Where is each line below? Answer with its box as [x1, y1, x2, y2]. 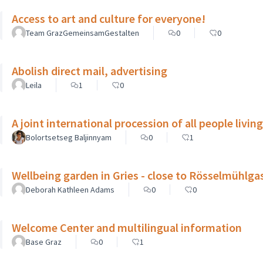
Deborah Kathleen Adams [26, 184, 114, 195]
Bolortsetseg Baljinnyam [26, 131, 112, 143]
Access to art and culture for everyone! [12, 11, 205, 26]
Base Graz [26, 236, 62, 247]
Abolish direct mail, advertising [12, 63, 167, 78]
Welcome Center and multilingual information [12, 220, 242, 235]
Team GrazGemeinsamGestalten [26, 27, 139, 38]
